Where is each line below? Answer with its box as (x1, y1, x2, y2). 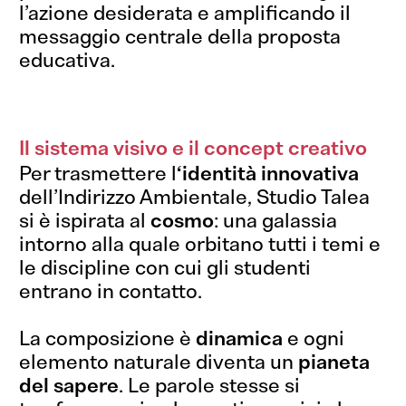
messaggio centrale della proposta (19, 24, 342, 48)
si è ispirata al (19, 208, 151, 232)
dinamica (196, 326, 284, 350)
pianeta (298, 350, 371, 373)
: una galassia (214, 208, 338, 232)
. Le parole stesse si (119, 373, 301, 397)
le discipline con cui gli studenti (19, 256, 312, 279)
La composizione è (19, 326, 197, 350)
